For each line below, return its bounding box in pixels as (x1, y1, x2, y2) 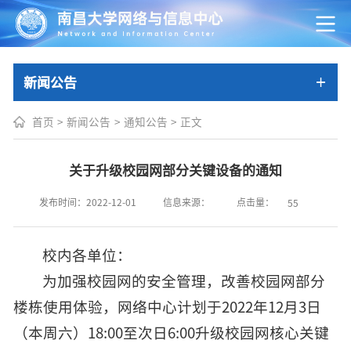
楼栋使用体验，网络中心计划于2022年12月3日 (13, 299, 321, 314)
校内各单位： (42, 248, 132, 262)
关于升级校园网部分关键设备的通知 (69, 163, 282, 177)
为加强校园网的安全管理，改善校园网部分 (42, 273, 326, 288)
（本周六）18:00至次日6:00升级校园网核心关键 (13, 325, 329, 340)
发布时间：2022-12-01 (39, 197, 136, 208)
